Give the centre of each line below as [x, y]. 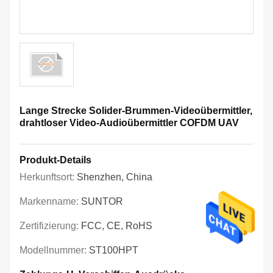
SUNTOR [102, 202]
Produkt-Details [55, 160]
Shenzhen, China [115, 177]
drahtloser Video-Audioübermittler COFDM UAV [129, 123]
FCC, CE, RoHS [117, 226]
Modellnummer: [54, 250]
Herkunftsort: [48, 177]
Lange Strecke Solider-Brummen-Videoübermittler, [136, 111]
